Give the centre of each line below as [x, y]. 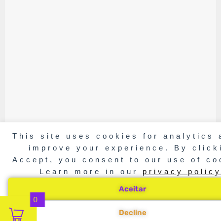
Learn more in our [91, 171]
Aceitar [132, 189]
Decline [132, 213]
